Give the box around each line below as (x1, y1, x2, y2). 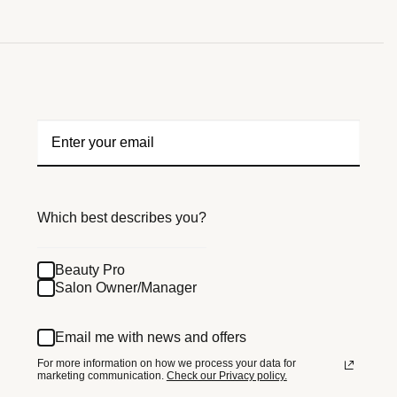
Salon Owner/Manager (54, 280, 197, 296)
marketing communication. (36, 369, 167, 382)
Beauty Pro (54, 262, 125, 278)
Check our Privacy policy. (166, 369, 287, 382)
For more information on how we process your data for (36, 356, 296, 370)
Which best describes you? (36, 209, 206, 225)
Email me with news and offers (54, 330, 246, 346)
